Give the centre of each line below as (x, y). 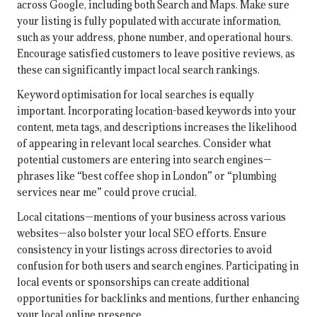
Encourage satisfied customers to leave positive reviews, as (156, 54)
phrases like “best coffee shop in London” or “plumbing (147, 176)
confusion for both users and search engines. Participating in (158, 266)
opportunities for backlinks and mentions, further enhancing (158, 299)
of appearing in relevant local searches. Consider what (144, 144)
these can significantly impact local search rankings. (138, 70)
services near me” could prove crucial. (107, 192)
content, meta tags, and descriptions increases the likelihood (157, 127)
